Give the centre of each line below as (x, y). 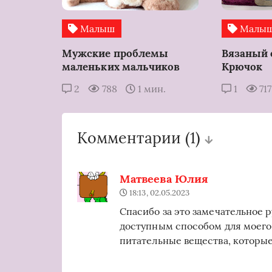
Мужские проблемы (115, 53)
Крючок (242, 67)
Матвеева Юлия (164, 179)
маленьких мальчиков (121, 67)
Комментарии (131, 138)
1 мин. (151, 89)
